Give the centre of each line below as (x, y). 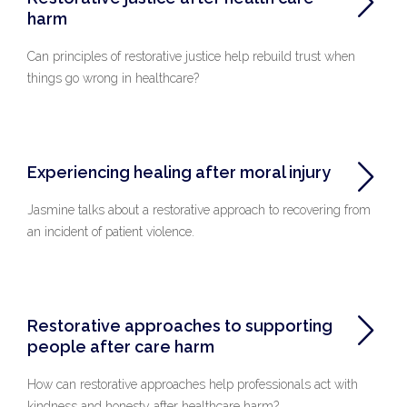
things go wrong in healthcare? (113, 78)
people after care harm (121, 347)
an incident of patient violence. (111, 232)
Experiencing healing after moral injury (179, 172)
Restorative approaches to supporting (180, 326)
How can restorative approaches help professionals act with (193, 384)
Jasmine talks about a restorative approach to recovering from (199, 210)
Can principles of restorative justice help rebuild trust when (191, 56)
